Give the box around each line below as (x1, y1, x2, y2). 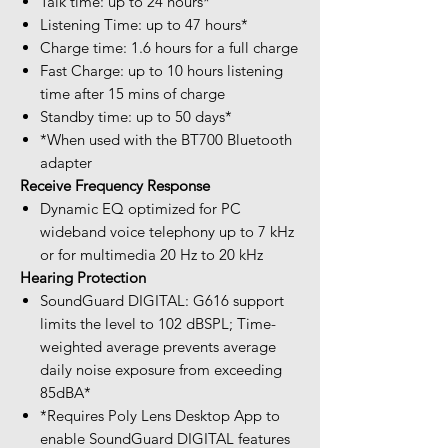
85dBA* (40, 382, 91, 402)
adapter (40, 152, 92, 172)
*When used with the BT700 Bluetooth (40, 129, 292, 149)
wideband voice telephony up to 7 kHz (40, 221, 294, 241)
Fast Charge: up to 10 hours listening (40, 60, 283, 80)
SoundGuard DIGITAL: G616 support (40, 290, 284, 310)
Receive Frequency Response (20, 175, 210, 195)
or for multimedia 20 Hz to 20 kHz (40, 244, 263, 264)
